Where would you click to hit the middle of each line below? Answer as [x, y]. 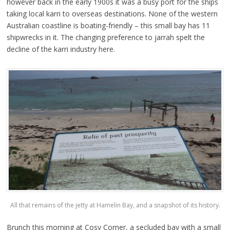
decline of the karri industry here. [61, 49]
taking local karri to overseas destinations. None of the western [112, 14]
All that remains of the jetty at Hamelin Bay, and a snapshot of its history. [115, 205]
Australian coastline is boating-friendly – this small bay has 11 [108, 26]
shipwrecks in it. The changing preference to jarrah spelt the [106, 37]
